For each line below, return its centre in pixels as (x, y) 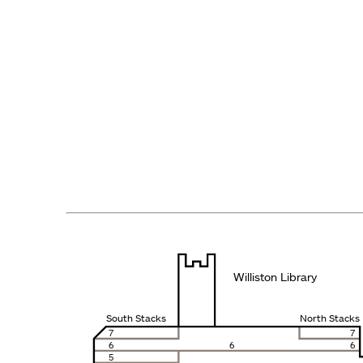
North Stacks (329, 318)
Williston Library (276, 277)
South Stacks (137, 318)
